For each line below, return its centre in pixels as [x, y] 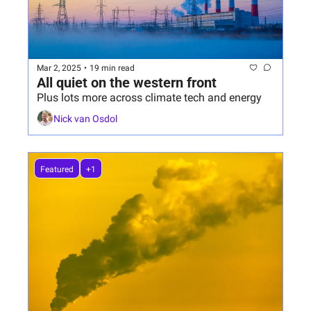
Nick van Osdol [85, 118]
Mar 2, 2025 [59, 68]
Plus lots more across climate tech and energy [149, 98]
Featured [57, 170]
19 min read [112, 68]
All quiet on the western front [127, 83]
